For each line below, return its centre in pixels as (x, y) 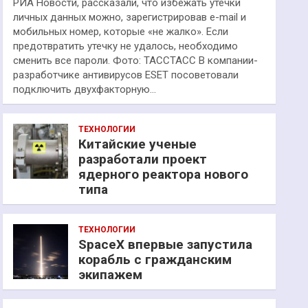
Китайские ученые (138, 144)
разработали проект (143, 159)
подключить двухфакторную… (85, 89)
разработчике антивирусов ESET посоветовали (126, 75)
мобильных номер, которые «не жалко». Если (121, 32)
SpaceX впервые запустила (166, 244)
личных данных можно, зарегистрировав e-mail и (130, 17)
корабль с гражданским (155, 260)
